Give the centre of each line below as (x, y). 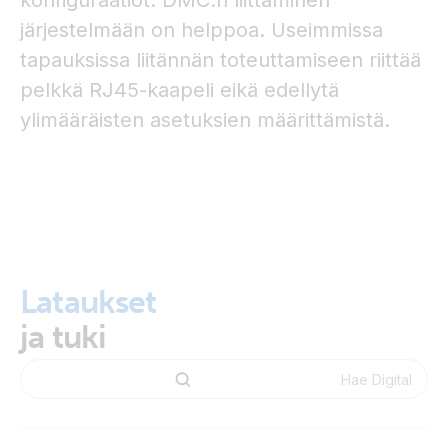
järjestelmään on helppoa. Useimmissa (201, 30)
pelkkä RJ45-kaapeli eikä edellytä (179, 90)
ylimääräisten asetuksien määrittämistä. (205, 120)
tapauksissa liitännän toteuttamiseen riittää (220, 60)
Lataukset (88, 302)
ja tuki (63, 337)
